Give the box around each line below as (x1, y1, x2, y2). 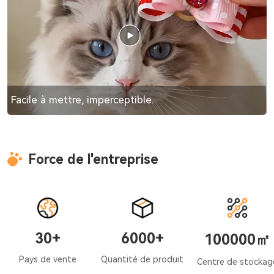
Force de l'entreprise (28, 151, 158, 167)
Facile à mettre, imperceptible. (10, 94, 154, 106)
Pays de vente (18, 254, 76, 264)
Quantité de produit (101, 254, 184, 264)
